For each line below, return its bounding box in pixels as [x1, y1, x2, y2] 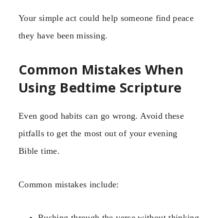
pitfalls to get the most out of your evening [18, 128, 178, 139]
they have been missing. [18, 31, 108, 41]
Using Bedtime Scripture [18, 78, 182, 96]
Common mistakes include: [18, 179, 119, 189]
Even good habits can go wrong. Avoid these [18, 111, 184, 121]
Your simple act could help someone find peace [18, 13, 194, 23]
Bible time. [18, 146, 60, 156]
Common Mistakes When [18, 60, 184, 78]
